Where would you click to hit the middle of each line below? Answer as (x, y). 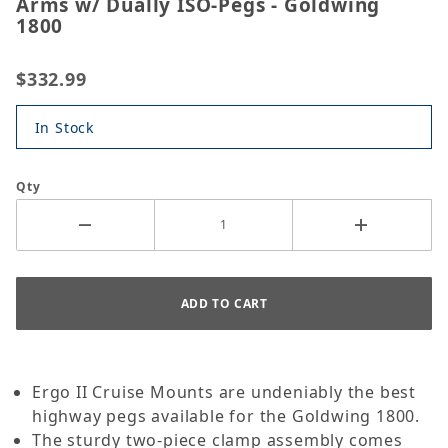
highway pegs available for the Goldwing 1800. (226, 416)
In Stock (64, 127)
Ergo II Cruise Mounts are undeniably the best (224, 392)
